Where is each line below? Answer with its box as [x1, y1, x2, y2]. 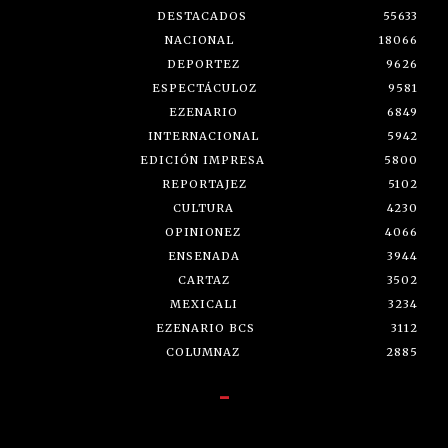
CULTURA [173, 200, 234, 215]
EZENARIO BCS [156, 320, 255, 335]
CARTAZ [177, 272, 230, 287]
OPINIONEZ [164, 224, 241, 239]
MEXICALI [170, 296, 238, 311]
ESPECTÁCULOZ [151, 80, 257, 95]
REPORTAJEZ [161, 176, 247, 191]
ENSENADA [167, 248, 240, 263]
